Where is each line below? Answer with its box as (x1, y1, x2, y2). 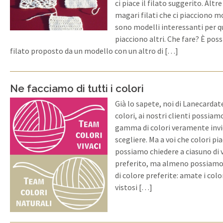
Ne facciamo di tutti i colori (10, 82, 144, 95)
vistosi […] (115, 182, 152, 192)
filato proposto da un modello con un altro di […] (10, 45, 178, 56)
